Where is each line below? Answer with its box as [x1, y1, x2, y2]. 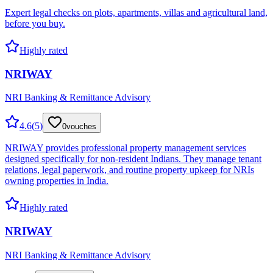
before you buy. [5, 18, 65, 29]
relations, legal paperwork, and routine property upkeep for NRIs [5, 165, 254, 175]
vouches [66, 122, 96, 132]
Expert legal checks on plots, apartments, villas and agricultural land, [5, 7, 268, 18]
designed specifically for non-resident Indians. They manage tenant [5, 154, 261, 165]
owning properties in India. [5, 175, 108, 186]
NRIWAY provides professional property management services [5, 143, 246, 154]
